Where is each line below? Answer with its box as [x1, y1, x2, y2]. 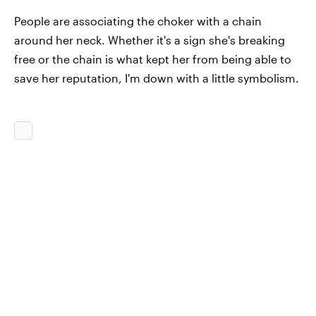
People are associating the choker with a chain [14, 14, 262, 28]
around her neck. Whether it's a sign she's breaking [14, 33, 285, 47]
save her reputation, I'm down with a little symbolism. [14, 71, 299, 85]
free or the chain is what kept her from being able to [14, 52, 291, 66]
